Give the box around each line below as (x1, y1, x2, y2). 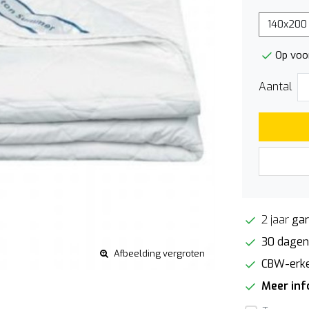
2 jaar (259, 212, 292, 227)
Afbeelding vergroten (113, 248, 205, 260)
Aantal (259, 79, 292, 94)
